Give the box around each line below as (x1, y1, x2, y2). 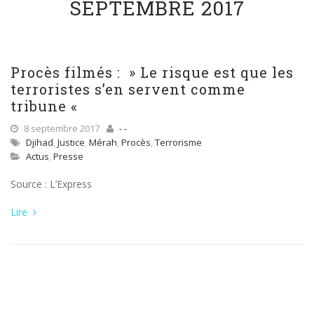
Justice (57, 136, 85, 149)
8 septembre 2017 (22, 122, 100, 135)
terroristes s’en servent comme (11, 80, 245, 98)
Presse (53, 150, 83, 163)
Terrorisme (155, 136, 202, 149)
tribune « (11, 97, 82, 115)
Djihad (26, 136, 53, 149)
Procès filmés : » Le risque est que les (11, 63, 294, 81)
